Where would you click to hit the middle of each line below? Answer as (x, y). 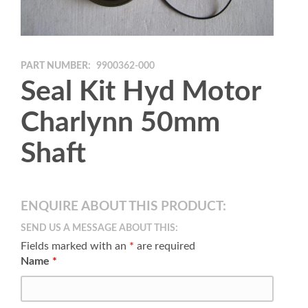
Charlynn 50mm (120, 122)
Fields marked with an (75, 246)
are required (165, 246)
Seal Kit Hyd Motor (141, 91)
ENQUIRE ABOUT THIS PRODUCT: (123, 206)
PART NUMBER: (56, 66)
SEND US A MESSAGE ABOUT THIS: (99, 228)
